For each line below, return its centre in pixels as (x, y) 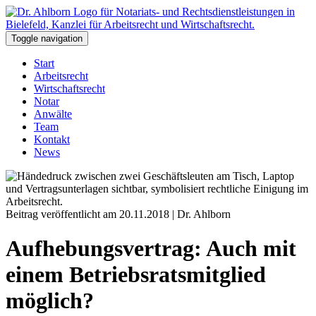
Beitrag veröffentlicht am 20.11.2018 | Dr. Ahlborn (118, 214)
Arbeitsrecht (61, 76)
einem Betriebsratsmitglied (136, 275)
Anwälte (53, 114)
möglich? (50, 301)
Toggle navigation (47, 38)
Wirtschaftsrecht (69, 89)
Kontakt (52, 139)
